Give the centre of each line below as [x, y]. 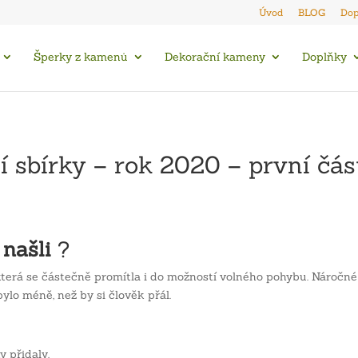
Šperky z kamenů [81, 57]
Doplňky [324, 57]
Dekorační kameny [215, 57]
